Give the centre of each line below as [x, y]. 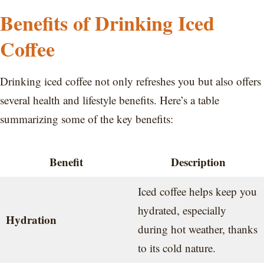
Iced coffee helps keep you [197, 191]
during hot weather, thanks [197, 229]
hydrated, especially [182, 210]
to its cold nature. [176, 247]
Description [198, 161]
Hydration [31, 219]
